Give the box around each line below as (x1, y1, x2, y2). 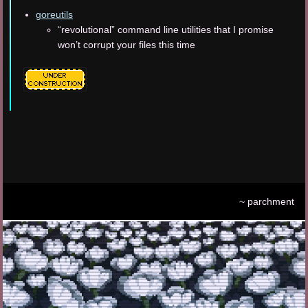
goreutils (36, 9, 73, 21)
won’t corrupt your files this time (58, 39, 195, 51)
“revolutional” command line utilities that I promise (58, 24, 274, 36)
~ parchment (239, 196, 294, 207)
